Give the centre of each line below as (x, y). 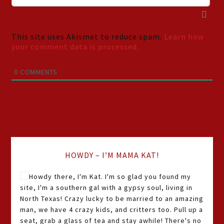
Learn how (184, 36)
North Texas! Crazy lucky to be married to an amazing (112, 198)
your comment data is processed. (75, 46)
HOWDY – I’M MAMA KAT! (112, 155)
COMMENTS (38, 72)
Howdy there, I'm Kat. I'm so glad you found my (110, 176)
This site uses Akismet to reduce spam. (88, 36)
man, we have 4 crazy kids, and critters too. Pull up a (112, 209)
